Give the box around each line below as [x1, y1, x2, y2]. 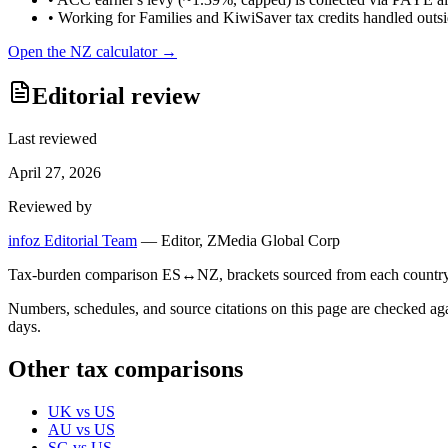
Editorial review [32, 83, 200, 110]
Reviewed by [8, 198, 92, 216]
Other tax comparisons [8, 356, 243, 383]
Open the [8, 42, 70, 60]
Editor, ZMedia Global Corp [161, 232, 340, 250]
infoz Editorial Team [8, 232, 137, 250]
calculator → [92, 42, 177, 60]
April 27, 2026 [8, 164, 101, 182]
